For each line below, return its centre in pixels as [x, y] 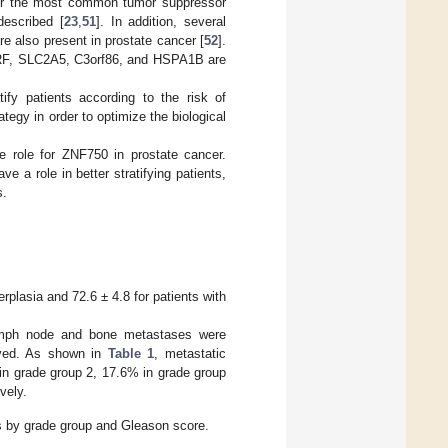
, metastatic [190, 353]
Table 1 [131, 353]
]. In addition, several [161, 21]
